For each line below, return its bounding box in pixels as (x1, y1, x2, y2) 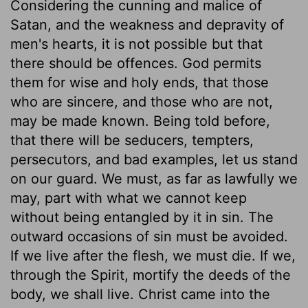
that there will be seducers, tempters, (10, 131, 254, 148)
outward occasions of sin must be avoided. (10, 228, 288, 245)
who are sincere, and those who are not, (10, 93, 273, 110)
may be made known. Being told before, (10, 112, 270, 129)
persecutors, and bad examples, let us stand (10, 151, 298, 168)
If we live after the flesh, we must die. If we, (10, 247, 296, 264)
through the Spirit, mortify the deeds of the (10, 266, 291, 283)
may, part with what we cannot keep (10, 189, 247, 206)
